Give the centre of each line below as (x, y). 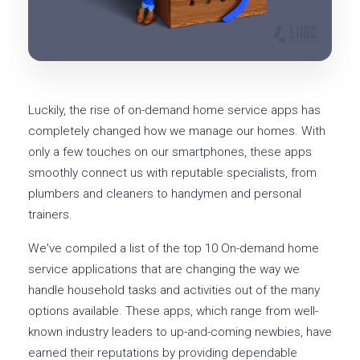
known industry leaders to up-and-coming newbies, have (180, 332)
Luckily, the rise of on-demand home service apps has (174, 110)
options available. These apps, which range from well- (173, 311)
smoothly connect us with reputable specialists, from (172, 173)
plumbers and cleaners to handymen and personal (165, 194)
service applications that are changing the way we (164, 270)
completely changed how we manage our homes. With (177, 131)
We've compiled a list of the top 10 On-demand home (174, 249)
